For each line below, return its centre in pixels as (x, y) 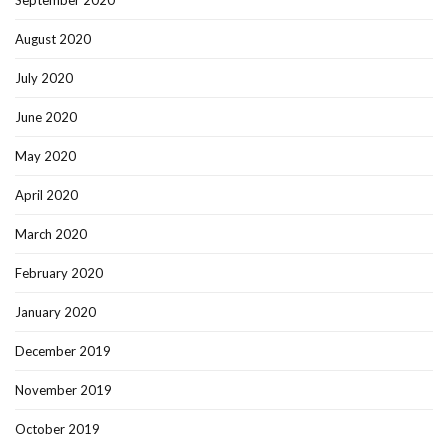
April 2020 (46, 195)
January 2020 (55, 312)
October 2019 (57, 429)
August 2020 (53, 39)
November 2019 (63, 390)
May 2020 (45, 156)
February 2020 (59, 273)
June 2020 (46, 117)
